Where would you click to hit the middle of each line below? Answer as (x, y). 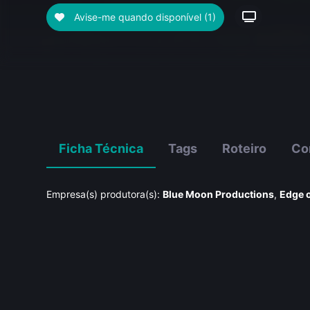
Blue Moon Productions (219, 194)
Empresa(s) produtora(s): (103, 194)
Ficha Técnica (101, 149)
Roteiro (245, 149)
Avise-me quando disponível (138, 17)
